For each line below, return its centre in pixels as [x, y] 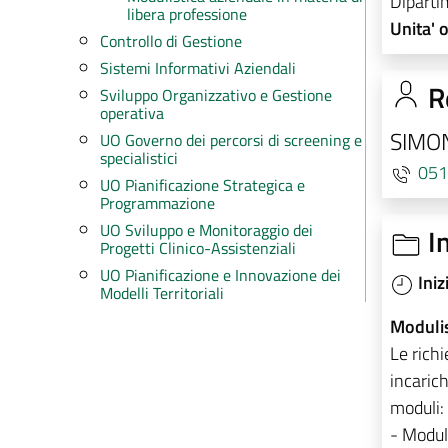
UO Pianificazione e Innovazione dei [220, 275]
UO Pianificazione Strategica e [202, 185]
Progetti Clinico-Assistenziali [197, 248]
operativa [131, 113]
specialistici [138, 158]
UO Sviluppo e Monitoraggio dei [206, 230]
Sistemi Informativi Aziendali [197, 68]
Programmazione [157, 203]
